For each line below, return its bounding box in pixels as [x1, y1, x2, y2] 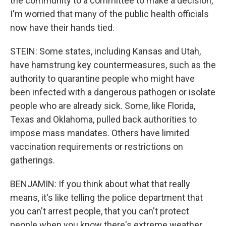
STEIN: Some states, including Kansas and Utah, [10, 46, 201, 56]
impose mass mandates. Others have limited [10, 128, 189, 138]
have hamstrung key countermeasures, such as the [10, 60, 216, 70]
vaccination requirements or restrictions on [10, 141, 183, 152]
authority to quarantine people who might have [10, 73, 195, 84]
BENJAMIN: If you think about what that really [10, 179, 190, 189]
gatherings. [10, 155, 55, 165]
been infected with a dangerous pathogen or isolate [10, 87, 215, 97]
